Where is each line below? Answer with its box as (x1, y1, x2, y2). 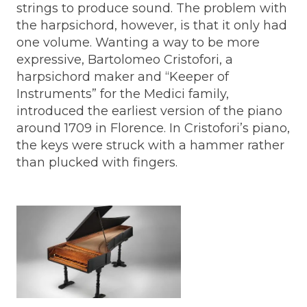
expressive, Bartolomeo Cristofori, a (16, 51, 233, 67)
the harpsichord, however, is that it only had (16, 17, 287, 33)
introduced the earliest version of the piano (16, 103, 282, 119)
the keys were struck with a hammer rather (16, 137, 284, 153)
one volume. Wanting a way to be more (16, 34, 260, 50)
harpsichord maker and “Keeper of (16, 69, 229, 84)
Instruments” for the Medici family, (16, 86, 229, 101)
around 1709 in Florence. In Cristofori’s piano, (16, 120, 290, 136)
